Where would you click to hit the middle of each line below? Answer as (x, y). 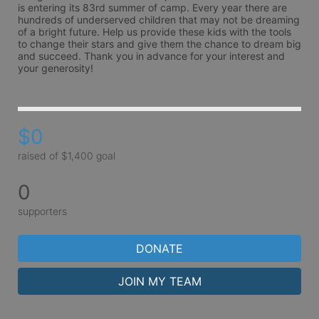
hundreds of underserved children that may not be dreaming (159, 20)
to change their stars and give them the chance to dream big (159, 44)
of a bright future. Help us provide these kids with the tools (155, 32)
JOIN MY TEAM (159, 281)
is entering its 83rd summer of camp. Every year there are (152, 7)
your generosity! (56, 68)
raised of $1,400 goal (67, 155)
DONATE (159, 248)
